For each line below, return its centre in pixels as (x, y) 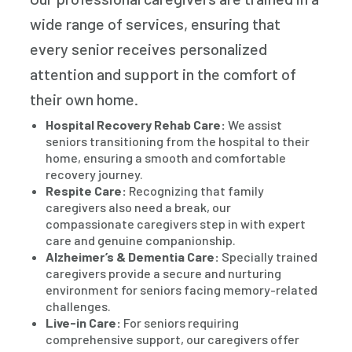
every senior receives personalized (149, 49)
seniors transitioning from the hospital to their (178, 141)
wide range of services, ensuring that (156, 24)
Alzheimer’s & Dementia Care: (133, 257)
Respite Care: (86, 191)
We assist (254, 125)
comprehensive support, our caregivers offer (173, 339)
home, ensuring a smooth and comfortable (166, 158)
